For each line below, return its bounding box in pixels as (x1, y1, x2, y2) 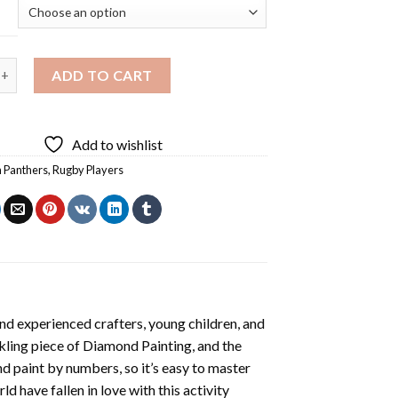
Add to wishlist (72, 135, 163, 153)
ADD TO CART (52, 66, 153, 84)
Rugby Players (52, 162, 124, 177)
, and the (191, 336, 242, 354)
